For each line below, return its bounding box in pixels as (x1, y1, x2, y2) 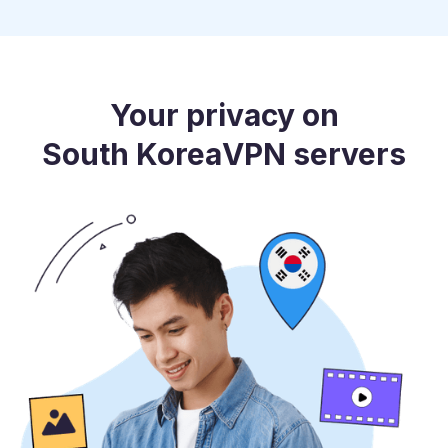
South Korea (42, 136, 222, 173)
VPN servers (222, 136, 406, 173)
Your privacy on (109, 97, 339, 134)
